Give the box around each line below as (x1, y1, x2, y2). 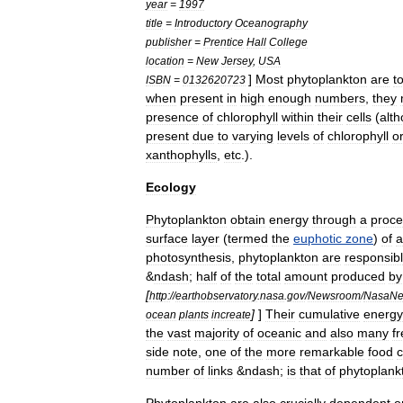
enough (268, 91, 311, 105)
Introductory (175, 17, 232, 29)
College (269, 36, 308, 48)
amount (284, 269, 327, 283)
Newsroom (308, 290, 361, 301)
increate (211, 309, 251, 320)
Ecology (146, 180, 196, 194)
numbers (315, 91, 365, 105)
